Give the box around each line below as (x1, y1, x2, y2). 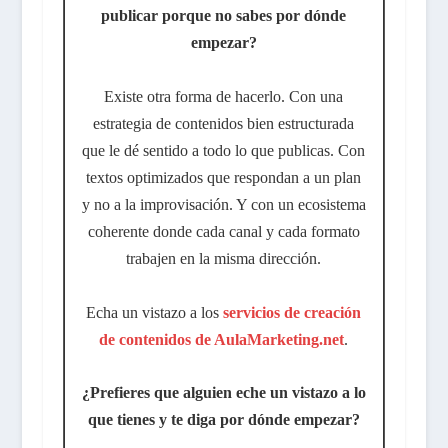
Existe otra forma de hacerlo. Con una (104, 88, 344, 106)
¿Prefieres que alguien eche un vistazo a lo (81, 383, 366, 401)
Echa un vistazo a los (86, 304, 224, 322)
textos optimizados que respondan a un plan (86, 169, 362, 187)
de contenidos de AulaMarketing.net (99, 331, 345, 349)
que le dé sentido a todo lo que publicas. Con (82, 142, 366, 160)
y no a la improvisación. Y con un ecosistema (81, 196, 366, 214)
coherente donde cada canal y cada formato (87, 223, 360, 241)
